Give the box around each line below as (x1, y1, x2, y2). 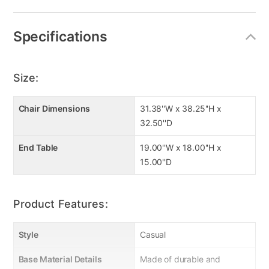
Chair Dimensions (18, 103, 91, 114)
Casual (140, 229, 166, 240)
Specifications (13, 28, 107, 45)
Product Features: (13, 198, 108, 211)
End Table (18, 142, 58, 153)
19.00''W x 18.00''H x (140, 142, 222, 153)
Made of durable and (140, 254, 221, 265)
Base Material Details (18, 254, 102, 265)
